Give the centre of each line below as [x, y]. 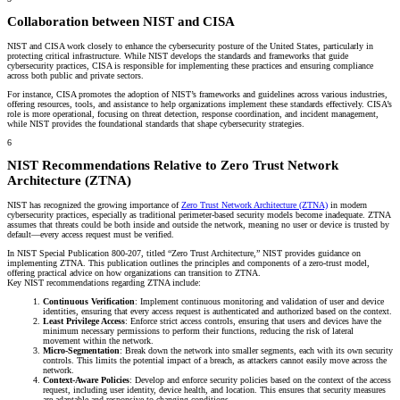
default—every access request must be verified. [91, 234]
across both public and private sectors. [75, 75]
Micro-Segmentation [81, 350]
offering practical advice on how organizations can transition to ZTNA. [134, 272]
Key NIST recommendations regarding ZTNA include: [104, 282]
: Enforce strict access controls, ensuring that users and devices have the [253, 321]
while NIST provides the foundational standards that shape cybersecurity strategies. [156, 123]
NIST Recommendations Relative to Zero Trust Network [173, 166]
